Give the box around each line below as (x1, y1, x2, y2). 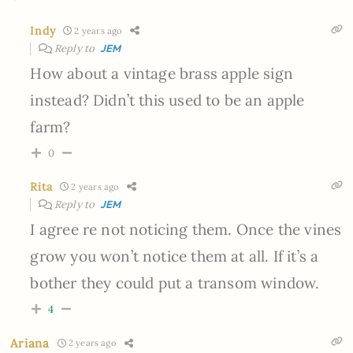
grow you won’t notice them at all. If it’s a (30, 246, 319, 266)
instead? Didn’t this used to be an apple (30, 90, 305, 110)
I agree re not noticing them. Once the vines (30, 219, 342, 239)
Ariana (10, 335, 50, 351)
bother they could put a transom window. (30, 273, 320, 292)
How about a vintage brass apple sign (30, 63, 293, 83)
